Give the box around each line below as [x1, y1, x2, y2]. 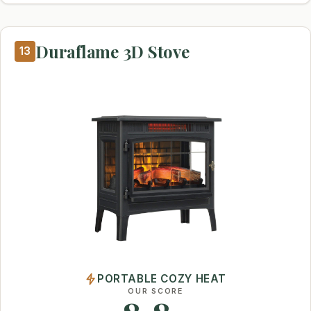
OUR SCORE [128, 287, 183, 296]
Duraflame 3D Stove [35, 40, 190, 62]
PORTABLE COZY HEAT [97, 272, 226, 286]
